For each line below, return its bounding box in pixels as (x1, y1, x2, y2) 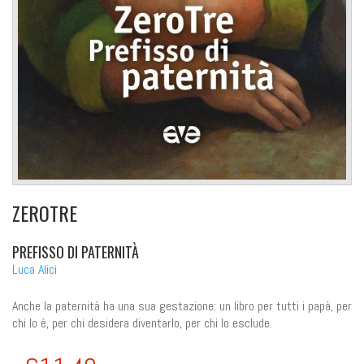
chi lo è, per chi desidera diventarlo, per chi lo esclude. (12, 314, 272, 331)
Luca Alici (12, 260, 57, 278)
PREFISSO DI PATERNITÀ (12, 240, 139, 262)
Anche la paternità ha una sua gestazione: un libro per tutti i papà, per (12, 297, 352, 314)
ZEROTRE (12, 197, 77, 227)
